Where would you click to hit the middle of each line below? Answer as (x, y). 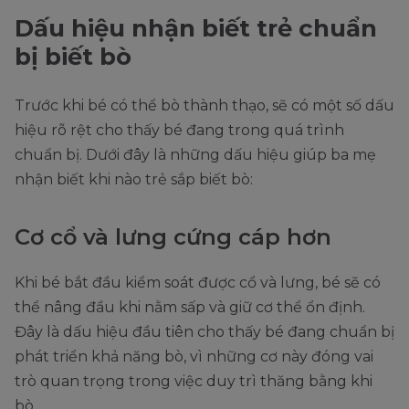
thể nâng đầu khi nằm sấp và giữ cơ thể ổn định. (190, 307)
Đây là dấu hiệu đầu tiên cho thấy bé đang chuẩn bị (204, 331)
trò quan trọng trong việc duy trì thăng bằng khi (194, 381)
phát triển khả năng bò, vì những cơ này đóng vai (194, 356)
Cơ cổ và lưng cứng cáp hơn (173, 236)
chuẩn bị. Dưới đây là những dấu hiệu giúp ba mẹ (195, 154)
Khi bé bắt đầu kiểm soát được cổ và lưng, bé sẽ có (198, 282)
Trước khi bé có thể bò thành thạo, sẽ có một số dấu (204, 105)
